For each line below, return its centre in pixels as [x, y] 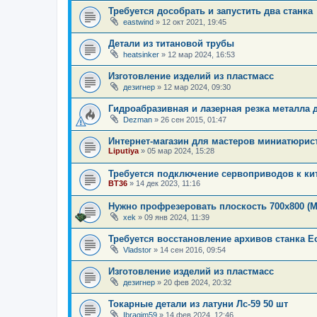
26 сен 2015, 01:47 [194, 119]
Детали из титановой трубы [171, 43]
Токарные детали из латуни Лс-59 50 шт [198, 304]
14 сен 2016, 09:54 [193, 250]
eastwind [138, 22]
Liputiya [123, 151]
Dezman [138, 119]
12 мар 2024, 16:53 [201, 54]
